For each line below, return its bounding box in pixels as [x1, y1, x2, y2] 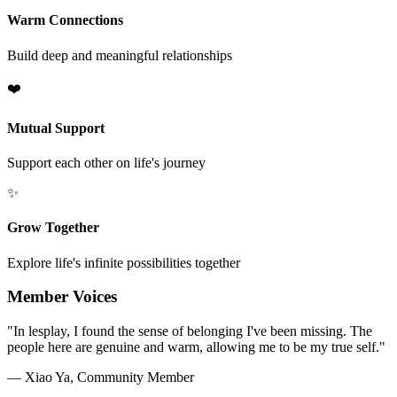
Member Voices [7, 287, 117, 307]
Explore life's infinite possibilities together [7, 254, 240, 270]
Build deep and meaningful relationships [7, 47, 232, 63]
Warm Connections [7, 12, 123, 28]
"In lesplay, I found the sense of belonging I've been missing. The [7, 323, 372, 339]
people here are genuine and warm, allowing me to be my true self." [7, 339, 385, 354]
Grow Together [7, 220, 99, 236]
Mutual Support [7, 120, 105, 136]
